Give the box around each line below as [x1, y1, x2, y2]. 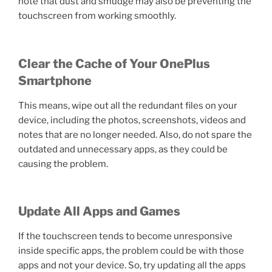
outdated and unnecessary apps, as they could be [18, 143, 228, 155]
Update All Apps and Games [18, 204, 180, 219]
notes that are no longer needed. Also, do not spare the [18, 129, 252, 140]
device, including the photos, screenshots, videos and [18, 114, 246, 126]
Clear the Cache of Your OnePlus [18, 56, 210, 71]
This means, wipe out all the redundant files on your [18, 100, 237, 111]
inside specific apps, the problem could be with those [18, 245, 244, 257]
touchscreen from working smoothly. [18, 10, 176, 22]
